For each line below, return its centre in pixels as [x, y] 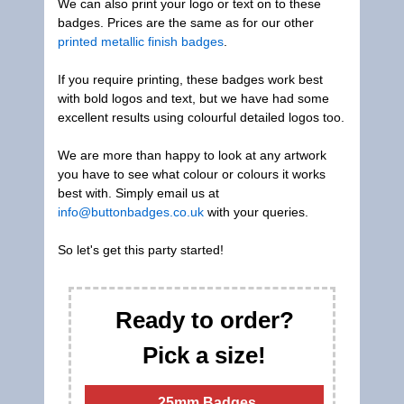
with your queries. [256, 212]
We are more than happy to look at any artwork [192, 155]
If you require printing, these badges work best [190, 79]
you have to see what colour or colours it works [192, 174]
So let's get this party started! [141, 250]
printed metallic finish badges [141, 41]
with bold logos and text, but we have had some [193, 98]
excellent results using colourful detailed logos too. [201, 117]
